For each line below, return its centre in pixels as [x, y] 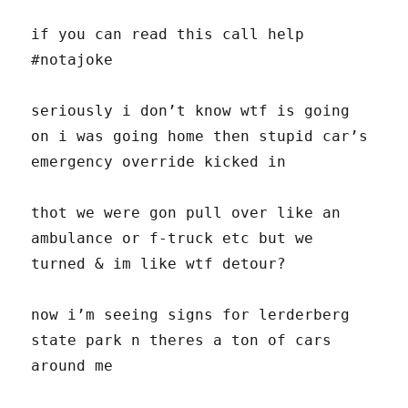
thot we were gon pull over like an [186, 213]
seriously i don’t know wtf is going [191, 111]
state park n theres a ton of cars [182, 341]
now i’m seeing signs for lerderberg [191, 315]
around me [72, 366]
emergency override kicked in [159, 162]
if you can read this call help [168, 35]
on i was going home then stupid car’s [200, 137]
